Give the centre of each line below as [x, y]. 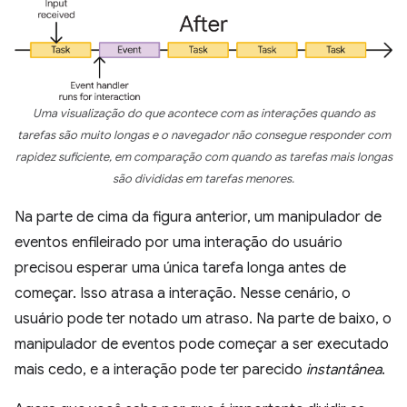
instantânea [344, 370]
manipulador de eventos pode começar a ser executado [202, 345]
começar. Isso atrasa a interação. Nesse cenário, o [183, 294]
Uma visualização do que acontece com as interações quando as [203, 114]
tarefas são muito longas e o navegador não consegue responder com [203, 136]
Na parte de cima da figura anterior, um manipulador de [198, 218]
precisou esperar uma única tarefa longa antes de [180, 268]
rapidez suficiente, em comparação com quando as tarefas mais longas [203, 158]
